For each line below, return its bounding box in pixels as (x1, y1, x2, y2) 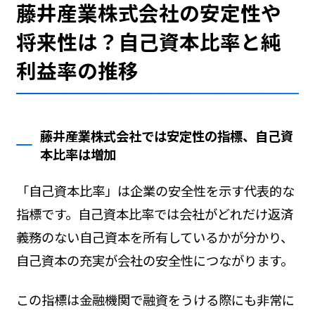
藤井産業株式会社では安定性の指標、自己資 (40, 126, 294, 145)
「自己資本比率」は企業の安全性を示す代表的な (15, 181, 295, 200)
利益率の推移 (15, 56, 139, 85)
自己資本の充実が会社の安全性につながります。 (15, 250, 293, 269)
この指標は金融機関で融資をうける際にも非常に (15, 290, 295, 309)
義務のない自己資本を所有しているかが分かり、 (15, 227, 293, 246)
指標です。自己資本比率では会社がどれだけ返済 (15, 204, 293, 223)
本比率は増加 (40, 144, 117, 163)
